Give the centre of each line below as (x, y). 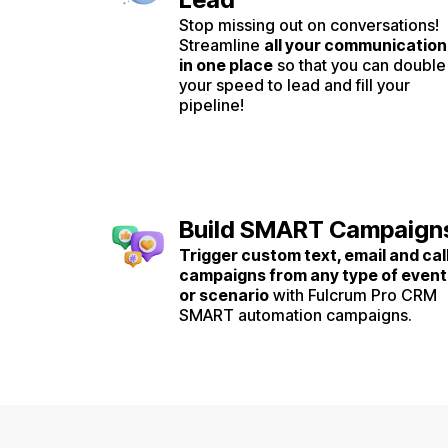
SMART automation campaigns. (295, 315)
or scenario (224, 295)
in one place (226, 64)
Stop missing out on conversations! (309, 24)
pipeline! (211, 104)
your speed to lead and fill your (294, 84)
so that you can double (359, 64)
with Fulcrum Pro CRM (353, 295)
